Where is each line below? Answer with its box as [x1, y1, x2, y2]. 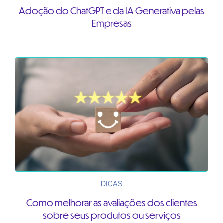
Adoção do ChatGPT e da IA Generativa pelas [19, 4, 204, 16]
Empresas [91, 17, 132, 29]
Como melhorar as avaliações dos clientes [26, 196, 197, 208]
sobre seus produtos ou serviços [42, 209, 181, 221]
